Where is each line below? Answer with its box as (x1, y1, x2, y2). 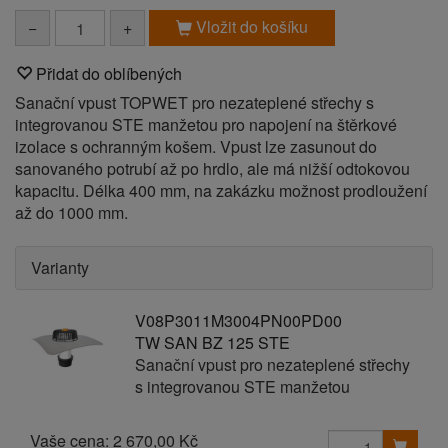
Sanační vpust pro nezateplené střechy (134, 353, 410, 376)
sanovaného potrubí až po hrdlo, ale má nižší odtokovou (15, 157, 410, 180)
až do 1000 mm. (15, 201, 128, 224)
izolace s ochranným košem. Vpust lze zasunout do (15, 135, 377, 158)
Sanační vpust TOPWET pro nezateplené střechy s (15, 91, 374, 114)
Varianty (31, 256, 89, 279)
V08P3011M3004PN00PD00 (134, 309, 342, 332)
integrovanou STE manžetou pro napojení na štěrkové (15, 113, 397, 136)
